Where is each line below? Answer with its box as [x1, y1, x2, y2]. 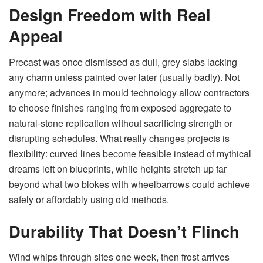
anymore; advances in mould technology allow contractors [9, 85, 249, 99]
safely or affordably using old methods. [9, 192, 169, 206]
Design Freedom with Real [9, 3, 211, 26]
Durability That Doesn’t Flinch [9, 219, 240, 242]
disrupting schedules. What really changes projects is [9, 131, 230, 145]
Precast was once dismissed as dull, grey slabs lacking [9, 55, 237, 69]
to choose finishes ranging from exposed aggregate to [9, 100, 231, 114]
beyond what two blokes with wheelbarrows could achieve [9, 177, 250, 191]
